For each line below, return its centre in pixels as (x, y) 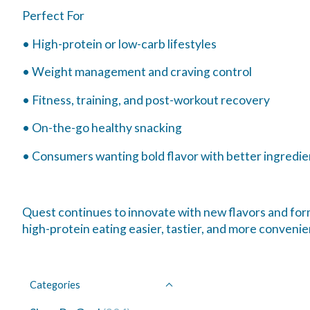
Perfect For (53, 16)
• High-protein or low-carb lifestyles (119, 44)
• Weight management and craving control (137, 72)
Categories (55, 285)
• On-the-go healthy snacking (102, 128)
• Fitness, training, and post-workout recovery (146, 100)
